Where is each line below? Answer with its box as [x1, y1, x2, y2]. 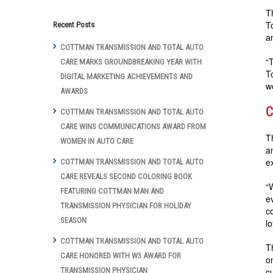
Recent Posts [53, 20, 94, 30]
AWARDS [60, 87, 88, 96]
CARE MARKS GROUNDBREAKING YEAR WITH [60, 57, 202, 67]
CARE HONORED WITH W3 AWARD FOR [60, 251, 181, 261]
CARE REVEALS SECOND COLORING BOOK [60, 172, 192, 182]
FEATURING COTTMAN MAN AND [60, 186, 164, 196]
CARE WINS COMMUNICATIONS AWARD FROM [60, 122, 206, 132]
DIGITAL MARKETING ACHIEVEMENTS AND [60, 72, 193, 82]
